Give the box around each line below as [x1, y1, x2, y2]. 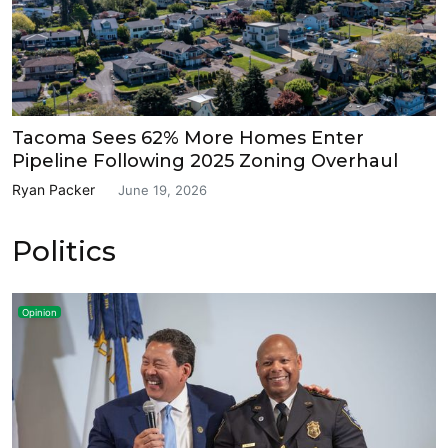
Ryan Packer [12, 180, 95, 198]
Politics [12, 234, 116, 269]
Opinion [21, 306, 57, 318]
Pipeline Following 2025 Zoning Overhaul [12, 149, 398, 172]
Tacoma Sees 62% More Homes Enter [12, 126, 364, 149]
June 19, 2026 [118, 181, 207, 198]
